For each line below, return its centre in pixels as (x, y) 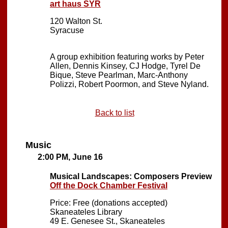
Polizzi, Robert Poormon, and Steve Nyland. (129, 84)
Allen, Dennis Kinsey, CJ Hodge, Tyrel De (125, 66)
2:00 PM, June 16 (70, 157)
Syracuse (67, 30)
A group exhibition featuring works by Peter (127, 56)
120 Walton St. (76, 21)
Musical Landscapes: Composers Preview (131, 176)
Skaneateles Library (86, 212)
